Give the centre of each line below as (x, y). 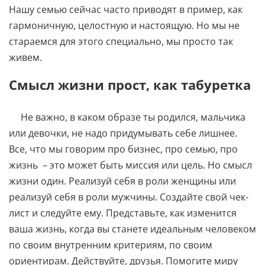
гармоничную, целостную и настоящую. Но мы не (124, 25)
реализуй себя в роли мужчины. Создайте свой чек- (129, 197)
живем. (25, 57)
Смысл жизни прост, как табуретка (130, 84)
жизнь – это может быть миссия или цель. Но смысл (130, 165)
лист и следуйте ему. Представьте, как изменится (123, 213)
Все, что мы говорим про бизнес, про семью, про (123, 149)
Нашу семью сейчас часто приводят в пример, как (126, 9)
